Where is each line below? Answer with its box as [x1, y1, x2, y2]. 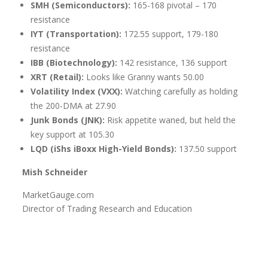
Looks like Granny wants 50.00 [86, 71, 207, 83]
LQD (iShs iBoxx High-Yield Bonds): [31, 142, 177, 154]
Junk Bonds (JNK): [31, 114, 108, 126]
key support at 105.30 [31, 128, 115, 140]
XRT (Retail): [31, 71, 87, 83]
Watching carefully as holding [123, 85, 238, 97]
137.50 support [176, 142, 237, 154]
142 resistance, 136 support [120, 56, 228, 68]
